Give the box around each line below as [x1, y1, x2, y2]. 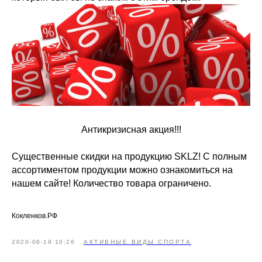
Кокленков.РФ [12, 212, 57, 220]
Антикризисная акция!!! [81, 125, 181, 135]
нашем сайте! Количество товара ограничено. [12, 178, 211, 189]
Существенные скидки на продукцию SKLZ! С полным [12, 151, 247, 162]
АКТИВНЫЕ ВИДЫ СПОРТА [84, 239, 191, 246]
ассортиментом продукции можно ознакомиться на [12, 165, 233, 175]
